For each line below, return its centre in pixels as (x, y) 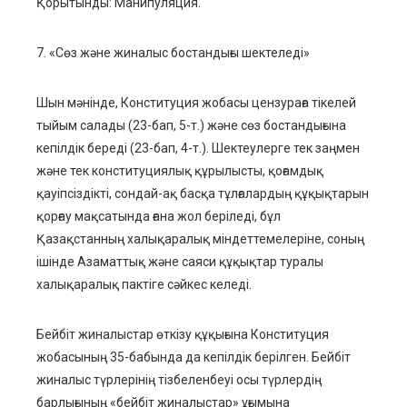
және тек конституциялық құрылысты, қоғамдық (180, 171)
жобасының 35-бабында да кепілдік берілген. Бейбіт (194, 357)
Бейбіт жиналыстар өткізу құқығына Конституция (183, 335)
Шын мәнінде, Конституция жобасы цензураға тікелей (196, 103)
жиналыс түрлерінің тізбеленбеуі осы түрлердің (179, 380)
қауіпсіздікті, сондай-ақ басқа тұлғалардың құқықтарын (203, 194)
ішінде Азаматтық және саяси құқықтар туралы (180, 262)
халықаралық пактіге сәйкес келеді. (144, 285)
